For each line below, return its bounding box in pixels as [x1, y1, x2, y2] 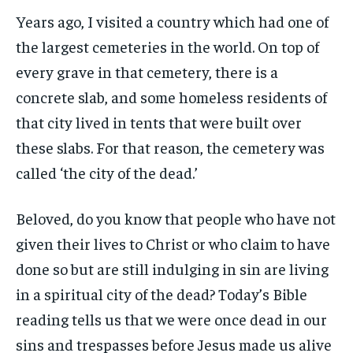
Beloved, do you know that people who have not [16, 208, 336, 229]
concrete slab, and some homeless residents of [16, 87, 327, 107]
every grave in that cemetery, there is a [16, 61, 278, 82]
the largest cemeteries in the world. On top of [16, 36, 319, 57]
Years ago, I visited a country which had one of [16, 11, 329, 32]
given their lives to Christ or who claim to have [16, 233, 330, 254]
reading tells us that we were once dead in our [16, 309, 327, 329]
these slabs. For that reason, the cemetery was [16, 137, 325, 158]
